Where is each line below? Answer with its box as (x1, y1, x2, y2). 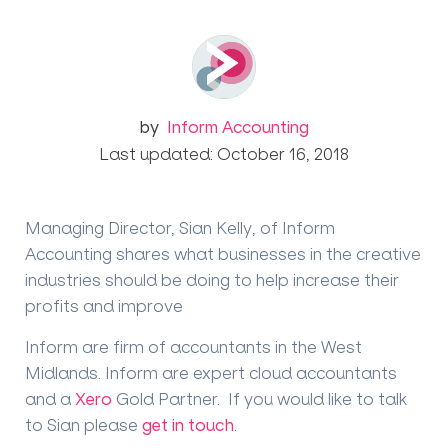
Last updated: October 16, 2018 (99, 142, 349, 164)
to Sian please (25, 413, 142, 435)
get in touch (142, 413, 234, 435)
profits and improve (25, 294, 187, 316)
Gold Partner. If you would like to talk (112, 387, 407, 409)
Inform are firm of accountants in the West (25, 335, 362, 357)
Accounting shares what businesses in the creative (25, 242, 421, 264)
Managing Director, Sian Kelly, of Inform (25, 216, 335, 238)
